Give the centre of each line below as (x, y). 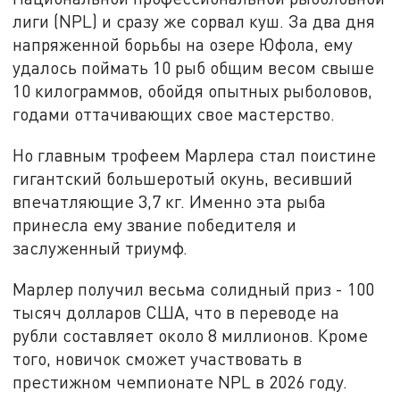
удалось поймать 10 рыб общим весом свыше (194, 68)
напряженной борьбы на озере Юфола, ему (183, 45)
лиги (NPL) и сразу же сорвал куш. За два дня (194, 21)
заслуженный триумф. (100, 248)
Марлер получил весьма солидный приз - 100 (194, 288)
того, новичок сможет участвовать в (158, 358)
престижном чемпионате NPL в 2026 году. (180, 381)
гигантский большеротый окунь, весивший (183, 179)
